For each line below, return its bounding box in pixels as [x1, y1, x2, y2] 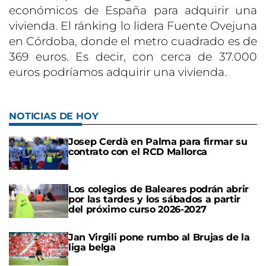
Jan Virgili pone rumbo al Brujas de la [68, 231, 250, 243]
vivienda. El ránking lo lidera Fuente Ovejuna [9, 19, 257, 33]
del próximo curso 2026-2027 [68, 204, 207, 216]
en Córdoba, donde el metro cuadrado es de [9, 34, 257, 49]
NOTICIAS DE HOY [9, 110, 99, 122]
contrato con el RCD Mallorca [68, 146, 208, 158]
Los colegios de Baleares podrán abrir [68, 183, 249, 195]
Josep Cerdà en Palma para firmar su [68, 136, 248, 148]
